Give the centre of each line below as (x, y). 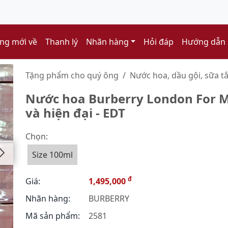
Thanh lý (61, 42)
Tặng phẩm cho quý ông (72, 75)
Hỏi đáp (159, 42)
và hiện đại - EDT (75, 113)
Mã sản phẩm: (53, 216)
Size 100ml (52, 155)
